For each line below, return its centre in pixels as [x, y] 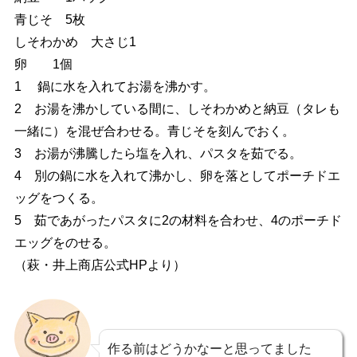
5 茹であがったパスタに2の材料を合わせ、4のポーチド [178, 221]
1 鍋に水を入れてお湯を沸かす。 [115, 87]
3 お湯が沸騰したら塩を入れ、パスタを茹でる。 [158, 154]
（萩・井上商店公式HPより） [100, 265]
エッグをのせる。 [65, 243]
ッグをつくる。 [59, 198]
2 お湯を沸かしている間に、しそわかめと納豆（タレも [177, 109]
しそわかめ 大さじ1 [75, 42]
